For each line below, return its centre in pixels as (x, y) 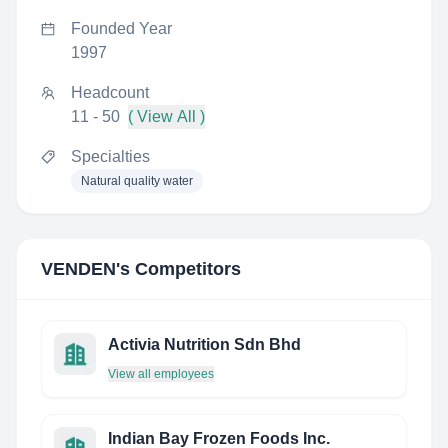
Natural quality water (137, 181)
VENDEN (78, 269)
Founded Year (121, 28)
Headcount (110, 92)
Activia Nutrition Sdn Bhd (204, 344)
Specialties (110, 156)
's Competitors (178, 269)
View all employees (161, 374)
